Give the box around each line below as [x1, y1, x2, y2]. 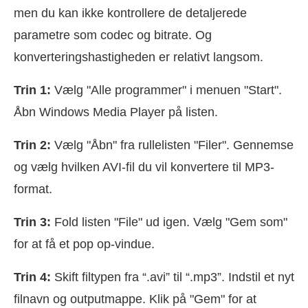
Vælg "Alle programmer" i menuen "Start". [51, 82, 282, 97]
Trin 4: [14, 269, 51, 284]
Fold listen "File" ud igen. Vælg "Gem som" [51, 214, 287, 229]
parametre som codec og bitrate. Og [14, 27, 212, 42]
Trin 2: [14, 137, 51, 152]
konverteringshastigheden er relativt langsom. [14, 49, 263, 64]
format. [14, 181, 52, 196]
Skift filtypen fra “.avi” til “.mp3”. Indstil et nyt [51, 269, 294, 284]
